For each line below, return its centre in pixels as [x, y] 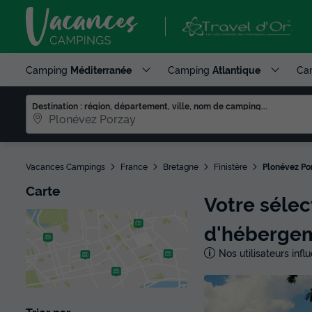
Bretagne [181, 166]
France [134, 166]
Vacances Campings [65, 166]
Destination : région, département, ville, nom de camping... [150, 105]
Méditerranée [101, 69]
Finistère [231, 166]
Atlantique [236, 69]
